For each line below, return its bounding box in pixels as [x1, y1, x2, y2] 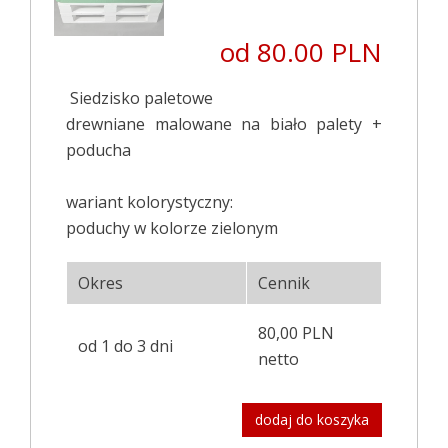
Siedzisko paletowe [66, 86, 217, 109]
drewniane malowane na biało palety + [66, 112, 382, 135]
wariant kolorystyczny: [66, 190, 233, 213]
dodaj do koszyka [255, 409, 369, 429]
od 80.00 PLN [220, 33, 382, 70]
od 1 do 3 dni [78, 334, 173, 357]
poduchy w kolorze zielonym [66, 216, 278, 239]
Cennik [258, 271, 310, 294]
